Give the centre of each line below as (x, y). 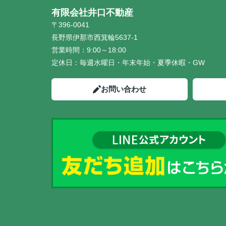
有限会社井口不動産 (92, 13)
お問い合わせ (124, 89)
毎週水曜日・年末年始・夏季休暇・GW (142, 63)
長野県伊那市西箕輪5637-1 (96, 37)
